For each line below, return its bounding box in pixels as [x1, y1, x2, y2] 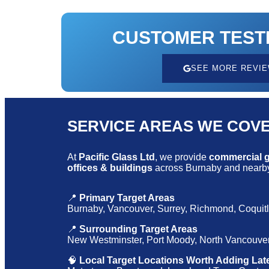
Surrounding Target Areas [79, 224, 198, 235]
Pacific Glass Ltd [79, 152, 155, 163]
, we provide [155, 152, 209, 163]
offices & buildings [67, 163, 153, 174]
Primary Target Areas [79, 193, 175, 204]
